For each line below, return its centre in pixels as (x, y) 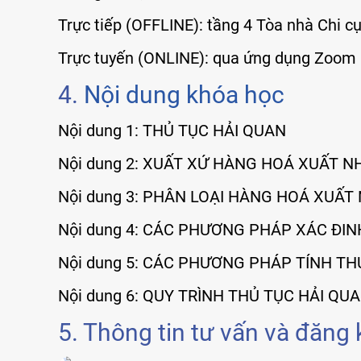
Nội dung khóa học (184, 94)
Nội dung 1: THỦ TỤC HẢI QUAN (172, 130)
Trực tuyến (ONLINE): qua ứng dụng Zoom (207, 58)
